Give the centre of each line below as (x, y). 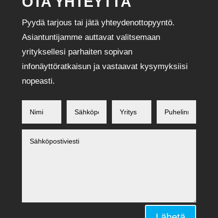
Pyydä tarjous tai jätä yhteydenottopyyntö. (98, 23)
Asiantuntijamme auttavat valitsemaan (91, 37)
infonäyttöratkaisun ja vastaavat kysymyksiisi (105, 66)
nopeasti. (38, 81)
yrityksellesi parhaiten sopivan (77, 52)
